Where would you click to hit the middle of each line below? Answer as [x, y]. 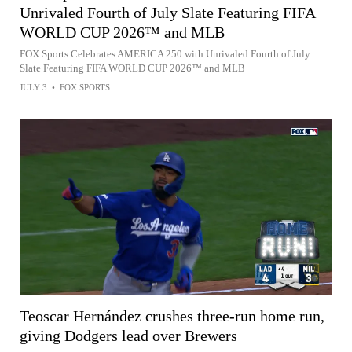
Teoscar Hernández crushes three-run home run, [172, 315]
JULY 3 [33, 87]
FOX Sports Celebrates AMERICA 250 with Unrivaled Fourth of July [165, 53]
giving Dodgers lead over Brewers [128, 335]
